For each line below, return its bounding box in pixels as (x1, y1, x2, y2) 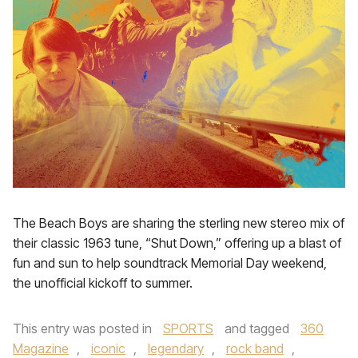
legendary (148, 340, 204, 356)
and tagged (221, 320, 292, 336)
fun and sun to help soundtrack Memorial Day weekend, (13, 255, 327, 271)
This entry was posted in (13, 320, 155, 336)
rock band (226, 340, 284, 356)
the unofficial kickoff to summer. (13, 275, 193, 291)
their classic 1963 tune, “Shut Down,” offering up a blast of (13, 235, 341, 251)
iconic (91, 340, 125, 356)
